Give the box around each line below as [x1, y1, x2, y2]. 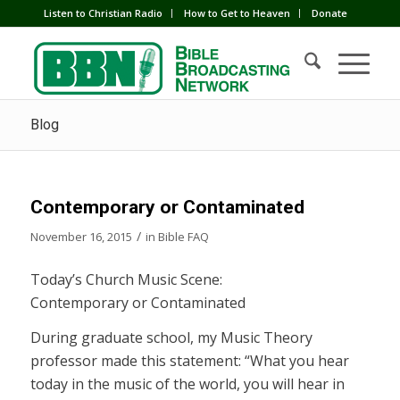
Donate [311, 6, 347, 20]
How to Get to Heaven [183, 6, 290, 20]
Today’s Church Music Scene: [29, 269, 222, 289]
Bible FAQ [157, 229, 209, 245]
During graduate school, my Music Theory [29, 328, 312, 348]
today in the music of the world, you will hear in [29, 374, 345, 395]
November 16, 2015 [29, 229, 132, 245]
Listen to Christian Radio [43, 6, 162, 20]
